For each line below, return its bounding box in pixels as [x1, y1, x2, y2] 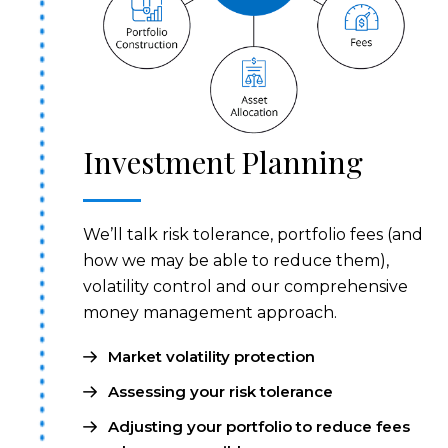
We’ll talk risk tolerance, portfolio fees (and [83, 224, 424, 244]
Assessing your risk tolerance [108, 381, 334, 401]
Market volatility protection [108, 346, 316, 366]
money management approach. [83, 302, 338, 322]
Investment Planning [83, 141, 364, 182]
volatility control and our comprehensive [83, 276, 409, 296]
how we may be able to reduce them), [83, 250, 390, 270]
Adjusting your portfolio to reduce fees [108, 416, 411, 436]
